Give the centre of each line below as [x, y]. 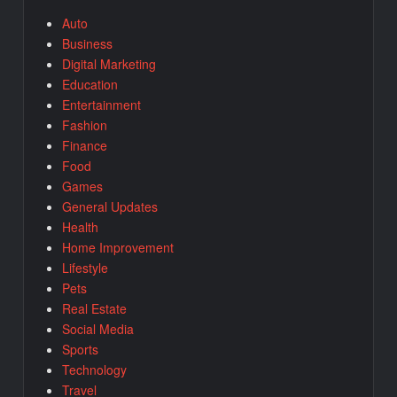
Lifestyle [86, 268]
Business [88, 44]
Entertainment [102, 105]
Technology [95, 370]
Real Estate [95, 309]
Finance [85, 146]
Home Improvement [118, 248]
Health [81, 227]
